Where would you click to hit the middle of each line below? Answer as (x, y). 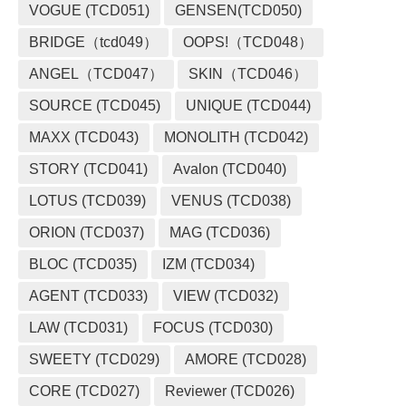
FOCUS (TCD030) (213, 328)
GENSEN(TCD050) (238, 10)
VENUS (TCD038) (231, 201)
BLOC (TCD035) (83, 264)
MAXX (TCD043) (84, 137)
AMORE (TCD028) (246, 359)
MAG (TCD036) (220, 232)
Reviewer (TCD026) (230, 391)
